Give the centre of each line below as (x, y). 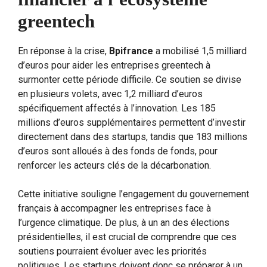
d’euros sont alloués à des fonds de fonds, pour (118, 151)
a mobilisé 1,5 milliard (200, 51)
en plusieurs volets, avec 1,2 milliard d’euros (110, 94)
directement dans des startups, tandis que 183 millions (133, 136)
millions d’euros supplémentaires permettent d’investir (132, 122)
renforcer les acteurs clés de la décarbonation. (114, 165)
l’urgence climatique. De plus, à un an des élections (124, 222)
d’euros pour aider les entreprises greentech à (114, 65)
